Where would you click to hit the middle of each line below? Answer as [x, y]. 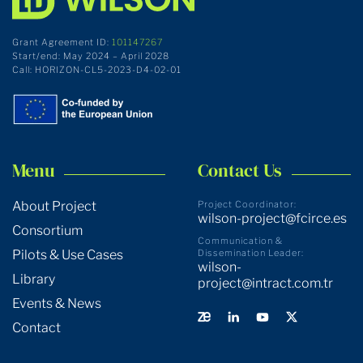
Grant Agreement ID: [62, 43]
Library [34, 280]
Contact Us [240, 171]
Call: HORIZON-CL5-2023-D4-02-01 [97, 70]
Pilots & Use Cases [68, 255]
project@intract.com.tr [265, 284]
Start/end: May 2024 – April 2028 [92, 56]
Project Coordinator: [247, 205]
